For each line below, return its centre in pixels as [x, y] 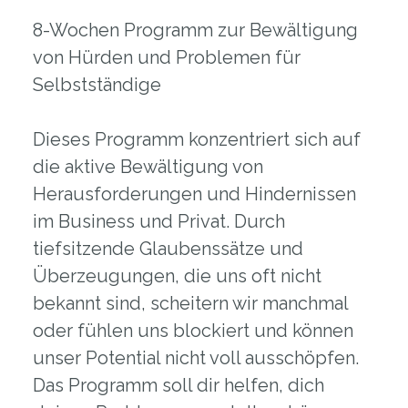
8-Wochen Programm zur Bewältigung [195, 30]
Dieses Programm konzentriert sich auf [196, 139]
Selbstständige [97, 84]
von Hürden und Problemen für [166, 57]
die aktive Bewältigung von [148, 166]
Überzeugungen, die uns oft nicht [177, 275]
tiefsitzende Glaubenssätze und [168, 248]
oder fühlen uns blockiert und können [193, 330]
